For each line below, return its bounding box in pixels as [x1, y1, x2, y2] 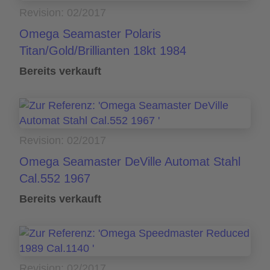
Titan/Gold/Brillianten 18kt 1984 [19, 44, 186, 58]
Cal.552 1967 [19, 172, 90, 186]
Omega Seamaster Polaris [19, 27, 161, 41]
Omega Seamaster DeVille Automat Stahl [19, 155, 240, 169]
